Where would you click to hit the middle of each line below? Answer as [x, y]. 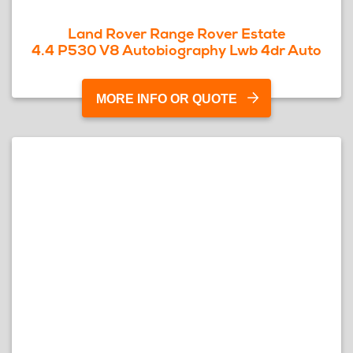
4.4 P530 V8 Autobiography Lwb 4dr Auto [176, 50]
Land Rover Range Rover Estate [176, 33]
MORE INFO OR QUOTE [167, 99]
